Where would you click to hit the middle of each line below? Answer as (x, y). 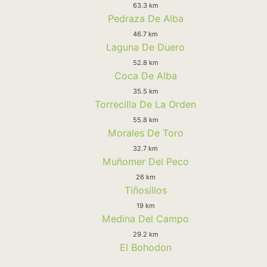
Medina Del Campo (145, 218)
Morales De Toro (145, 133)
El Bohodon (145, 247)
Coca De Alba (145, 75)
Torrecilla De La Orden (145, 104)
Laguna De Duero (145, 47)
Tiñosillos (145, 190)
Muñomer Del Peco (145, 161)
